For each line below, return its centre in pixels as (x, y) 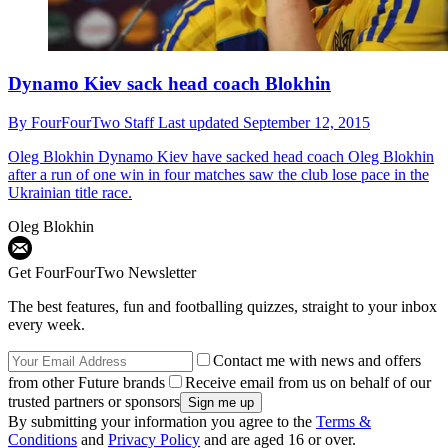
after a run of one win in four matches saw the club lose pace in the (218, 175)
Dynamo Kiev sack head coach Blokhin (169, 84)
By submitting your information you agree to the (162, 422)
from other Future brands (86, 383)
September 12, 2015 (306, 123)
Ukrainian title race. (70, 193)
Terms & (343, 422)
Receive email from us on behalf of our (308, 383)
